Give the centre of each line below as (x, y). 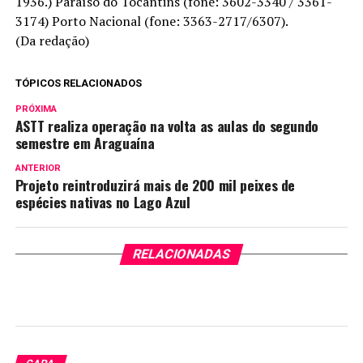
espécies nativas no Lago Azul (102, 202)
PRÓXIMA (36, 109)
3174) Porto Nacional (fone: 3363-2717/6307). (152, 21)
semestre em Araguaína (85, 143)
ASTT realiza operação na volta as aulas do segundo (167, 126)
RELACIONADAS (181, 254)
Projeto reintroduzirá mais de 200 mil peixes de (155, 185)
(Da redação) (52, 41)
